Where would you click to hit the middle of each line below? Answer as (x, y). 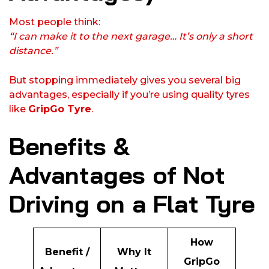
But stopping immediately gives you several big (125, 80)
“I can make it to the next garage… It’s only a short (131, 37)
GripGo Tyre (60, 109)
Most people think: (55, 22)
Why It (134, 252)
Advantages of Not (117, 175)
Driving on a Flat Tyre (132, 204)
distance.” (33, 51)
